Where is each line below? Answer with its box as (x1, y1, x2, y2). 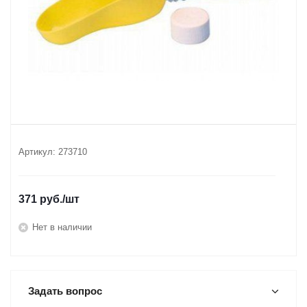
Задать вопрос (28, 285, 102, 297)
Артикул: (19, 147, 56, 157)
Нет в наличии (32, 221, 92, 232)
